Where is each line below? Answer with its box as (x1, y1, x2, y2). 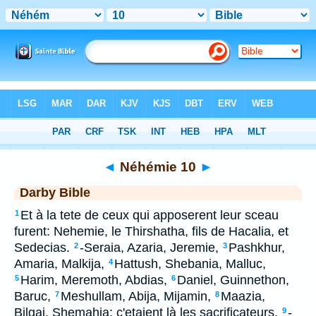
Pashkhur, (229, 241, 285, 255)
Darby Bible (20, 186, 90, 200)
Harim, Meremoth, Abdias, (20, 273, 167, 287)
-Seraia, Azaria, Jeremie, (80, 241, 219, 255)
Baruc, (14, 289, 51, 303)
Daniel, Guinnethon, (177, 273, 289, 287)
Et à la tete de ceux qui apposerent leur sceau (20, 208, 279, 222)
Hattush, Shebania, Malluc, (114, 257, 266, 271)
